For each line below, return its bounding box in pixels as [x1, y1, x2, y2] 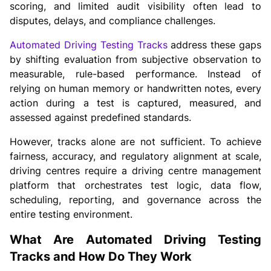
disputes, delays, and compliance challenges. [10, 14, 215, 27]
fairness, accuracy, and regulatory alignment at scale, [10, 149, 261, 162]
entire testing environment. [10, 207, 132, 220]
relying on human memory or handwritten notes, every [10, 82, 261, 94]
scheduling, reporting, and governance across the [10, 193, 261, 206]
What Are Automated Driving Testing [10, 232, 261, 247]
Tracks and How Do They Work [10, 249, 192, 264]
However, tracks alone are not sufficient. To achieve [10, 135, 261, 148]
